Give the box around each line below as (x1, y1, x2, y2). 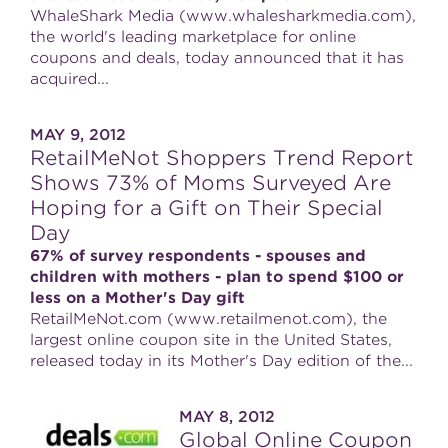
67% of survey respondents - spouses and (30, 247, 366, 265)
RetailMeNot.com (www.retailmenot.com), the (30, 310, 387, 328)
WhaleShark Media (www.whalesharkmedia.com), (30, 7, 416, 25)
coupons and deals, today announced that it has (30, 49, 404, 67)
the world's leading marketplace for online (30, 28, 356, 46)
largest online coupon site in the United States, (30, 331, 392, 349)
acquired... (30, 70, 109, 88)
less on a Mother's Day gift (30, 289, 245, 307)
